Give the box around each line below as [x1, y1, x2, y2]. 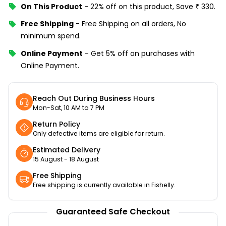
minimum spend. [21, 31, 81, 41]
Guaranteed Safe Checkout [56, 206, 170, 218]
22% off [90, 1, 117, 12]
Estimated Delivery [33, 144, 100, 155]
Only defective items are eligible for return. [33, 129, 165, 138]
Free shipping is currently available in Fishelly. [33, 180, 176, 189]
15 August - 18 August [33, 154, 99, 163]
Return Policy [33, 119, 80, 129]
